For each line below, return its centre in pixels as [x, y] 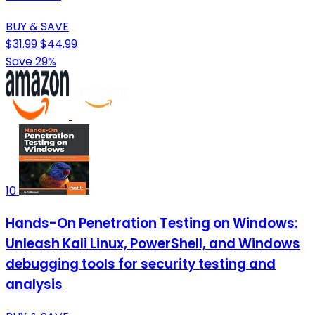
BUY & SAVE [37, 27]
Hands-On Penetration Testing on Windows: [152, 223]
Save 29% [31, 62]
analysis [34, 284]
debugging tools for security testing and [141, 264]
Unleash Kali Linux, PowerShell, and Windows [153, 243]
